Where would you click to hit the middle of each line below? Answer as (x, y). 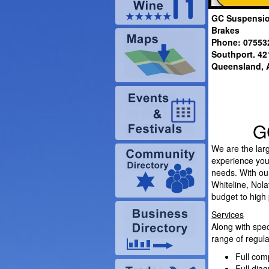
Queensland (236, 66)
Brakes (225, 30)
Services (228, 214)
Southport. (233, 54)
